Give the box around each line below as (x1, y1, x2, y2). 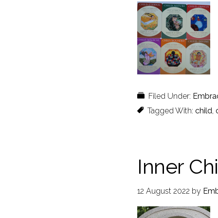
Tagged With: (147, 106, 195, 115)
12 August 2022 (137, 186, 190, 196)
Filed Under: (148, 91, 193, 101)
